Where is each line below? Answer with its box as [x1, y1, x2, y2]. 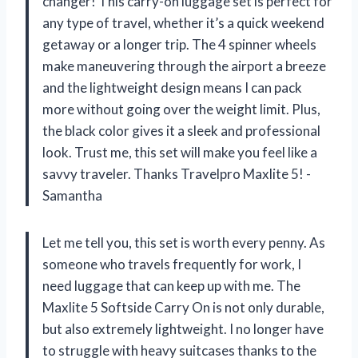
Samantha [42, 186, 102, 204]
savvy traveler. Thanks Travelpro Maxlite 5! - [42, 165, 311, 182]
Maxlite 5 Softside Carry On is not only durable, [42, 298, 324, 316]
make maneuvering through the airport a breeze [42, 57, 326, 74]
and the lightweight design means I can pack [42, 78, 302, 96]
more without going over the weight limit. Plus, [42, 100, 320, 117]
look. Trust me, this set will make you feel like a [42, 143, 317, 161]
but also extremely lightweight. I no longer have [42, 320, 324, 337]
